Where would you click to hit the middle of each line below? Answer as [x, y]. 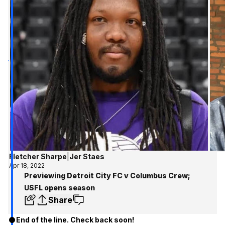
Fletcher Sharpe [38, 156]
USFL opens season [60, 187]
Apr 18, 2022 [27, 165]
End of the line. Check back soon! [75, 219]
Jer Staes [87, 156]
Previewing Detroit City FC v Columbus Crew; [107, 175]
